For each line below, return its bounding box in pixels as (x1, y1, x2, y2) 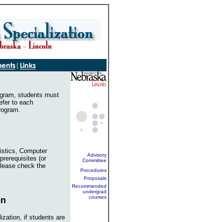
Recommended (72, 183, 107, 189)
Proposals (84, 175, 107, 181)
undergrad (83, 189, 107, 194)
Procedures (80, 167, 107, 173)
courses (89, 194, 107, 200)
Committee (82, 158, 107, 163)
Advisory (87, 152, 107, 158)
